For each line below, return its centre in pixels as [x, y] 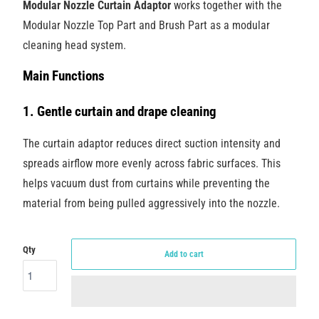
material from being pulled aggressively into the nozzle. [151, 203]
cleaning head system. [74, 46]
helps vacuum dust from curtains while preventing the [146, 183]
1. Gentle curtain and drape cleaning [119, 112]
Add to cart [184, 254]
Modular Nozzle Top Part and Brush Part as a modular [146, 26]
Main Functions [63, 76]
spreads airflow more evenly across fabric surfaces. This [151, 163]
